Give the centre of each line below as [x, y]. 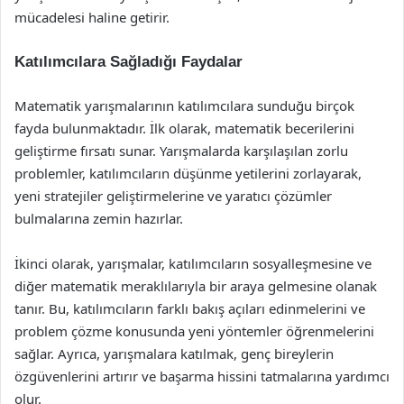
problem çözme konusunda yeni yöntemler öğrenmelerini [194, 331]
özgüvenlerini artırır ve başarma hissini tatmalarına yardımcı [202, 376]
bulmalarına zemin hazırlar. [99, 218]
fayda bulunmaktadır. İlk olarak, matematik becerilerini [184, 128]
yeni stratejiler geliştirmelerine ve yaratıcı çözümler [173, 196]
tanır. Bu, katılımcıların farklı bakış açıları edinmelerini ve [190, 308]
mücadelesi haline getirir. [92, 17]
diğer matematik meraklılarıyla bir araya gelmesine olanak [196, 286]
